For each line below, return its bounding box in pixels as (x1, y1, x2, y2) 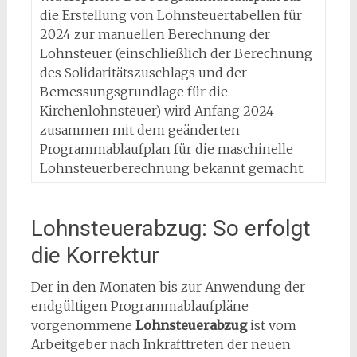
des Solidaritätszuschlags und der (39, 65, 247, 80)
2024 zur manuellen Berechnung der (39, 26, 270, 42)
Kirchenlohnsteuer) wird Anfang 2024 (39, 103, 274, 119)
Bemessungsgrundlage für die (39, 84, 228, 100)
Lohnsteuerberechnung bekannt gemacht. (39, 160, 305, 176)
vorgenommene (30, 317, 135, 333)
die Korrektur (30, 242, 159, 269)
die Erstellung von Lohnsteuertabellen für (39, 7, 302, 23)
